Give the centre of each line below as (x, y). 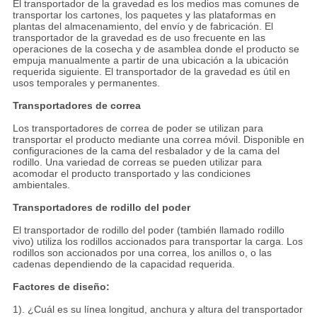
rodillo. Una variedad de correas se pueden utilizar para (137, 162)
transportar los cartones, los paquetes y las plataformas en (144, 15)
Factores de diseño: (61, 287)
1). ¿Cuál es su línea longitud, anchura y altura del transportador (157, 310)
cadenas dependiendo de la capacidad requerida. (123, 264)
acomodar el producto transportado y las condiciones (131, 174)
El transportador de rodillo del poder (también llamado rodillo (148, 230)
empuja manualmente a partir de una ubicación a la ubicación (150, 60)
